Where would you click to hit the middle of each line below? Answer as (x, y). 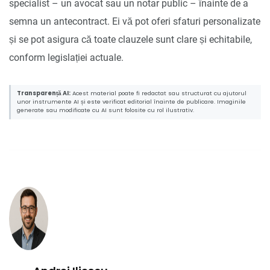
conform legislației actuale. (66, 57)
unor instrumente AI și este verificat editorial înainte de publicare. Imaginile (131, 102)
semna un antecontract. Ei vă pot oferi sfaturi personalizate (135, 21)
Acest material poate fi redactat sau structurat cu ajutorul (159, 93)
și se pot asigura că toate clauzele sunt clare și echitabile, (130, 39)
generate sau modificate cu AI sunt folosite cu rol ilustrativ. (105, 110)
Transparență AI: (44, 93)
